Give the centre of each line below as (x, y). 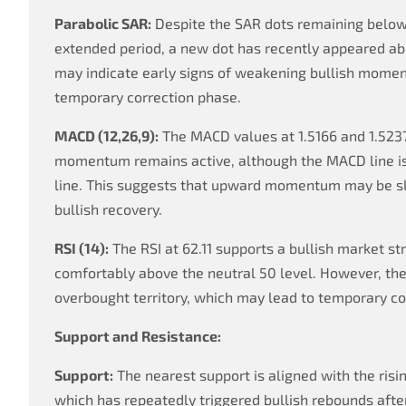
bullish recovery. (108, 208)
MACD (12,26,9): (106, 135)
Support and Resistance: (138, 335)
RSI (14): (82, 247)
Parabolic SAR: (103, 23)
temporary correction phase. (148, 96)
